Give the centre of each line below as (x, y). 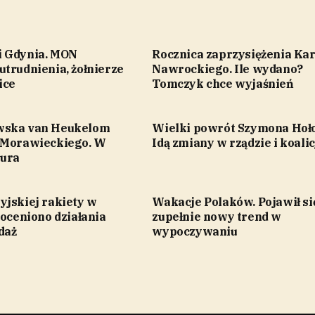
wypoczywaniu (195, 231)
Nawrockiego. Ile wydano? (227, 69)
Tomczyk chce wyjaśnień (223, 83)
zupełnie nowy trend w (217, 216)
